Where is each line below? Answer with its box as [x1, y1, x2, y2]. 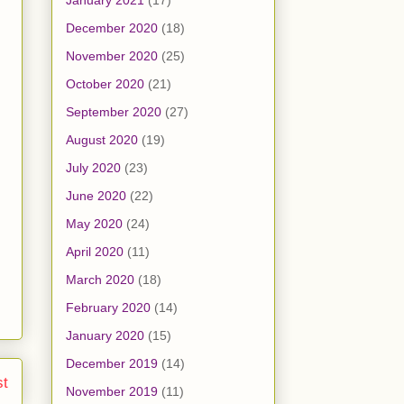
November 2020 [66, 49, 158, 64]
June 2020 [66, 188, 126, 204]
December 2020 [66, 21, 158, 36]
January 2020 [66, 328, 144, 344]
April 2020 [66, 244, 124, 260]
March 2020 [66, 272, 134, 288]
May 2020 [66, 216, 123, 232]
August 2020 [66, 133, 138, 148]
